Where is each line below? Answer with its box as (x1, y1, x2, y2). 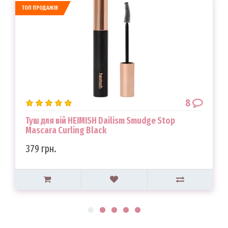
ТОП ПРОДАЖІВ (22, 5, 58, 11)
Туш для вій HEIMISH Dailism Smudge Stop (25, 115, 175, 126)
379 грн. (25, 142, 56, 155)
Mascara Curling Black (25, 125, 107, 136)
